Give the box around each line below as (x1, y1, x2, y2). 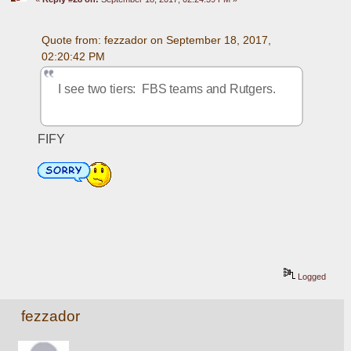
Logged (295, 272, 327, 282)
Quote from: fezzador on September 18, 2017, (41, 33, 271, 46)
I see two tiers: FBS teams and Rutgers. (58, 82, 277, 96)
